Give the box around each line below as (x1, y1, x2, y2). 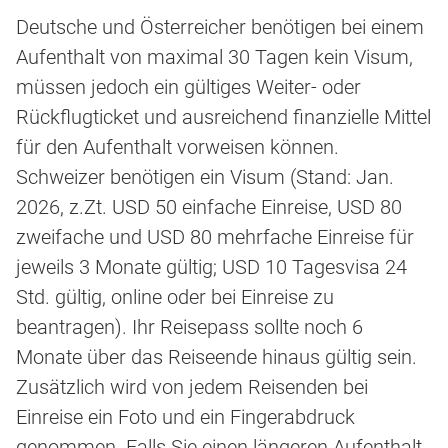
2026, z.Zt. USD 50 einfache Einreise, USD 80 (16, 195, 402, 220)
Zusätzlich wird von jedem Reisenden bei (16, 375, 368, 400)
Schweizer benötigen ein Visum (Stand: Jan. (16, 165, 394, 190)
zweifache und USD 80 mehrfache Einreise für (16, 225, 414, 250)
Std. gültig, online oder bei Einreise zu (16, 285, 334, 310)
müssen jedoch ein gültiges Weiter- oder (16, 75, 361, 100)
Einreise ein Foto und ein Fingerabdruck (16, 405, 355, 430)
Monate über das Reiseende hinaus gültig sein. (16, 345, 417, 370)
